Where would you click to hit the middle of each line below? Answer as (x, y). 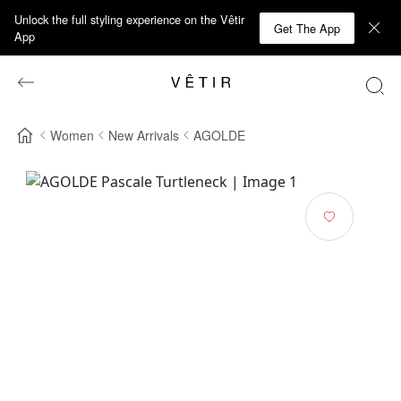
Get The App (307, 28)
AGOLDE (219, 135)
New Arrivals (144, 135)
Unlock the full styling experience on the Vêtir (129, 19)
